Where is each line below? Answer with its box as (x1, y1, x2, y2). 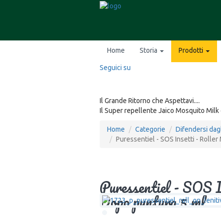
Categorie (135, 125, 165, 134)
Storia (140, 46, 159, 55)
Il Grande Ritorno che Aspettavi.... (100, 97, 200, 105)
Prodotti (179, 46, 205, 55)
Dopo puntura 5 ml (100, 190, 206, 214)
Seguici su (100, 64, 131, 72)
